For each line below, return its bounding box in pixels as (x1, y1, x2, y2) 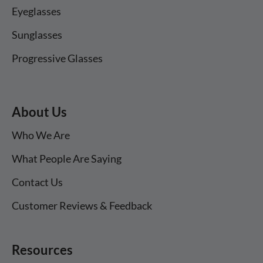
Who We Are (12, 128, 70, 141)
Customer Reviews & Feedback (12, 198, 152, 212)
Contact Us (12, 175, 63, 188)
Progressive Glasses (12, 51, 103, 65)
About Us (12, 103, 67, 120)
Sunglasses (12, 28, 62, 41)
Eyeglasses (12, 4, 61, 18)
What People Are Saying (12, 151, 122, 165)
